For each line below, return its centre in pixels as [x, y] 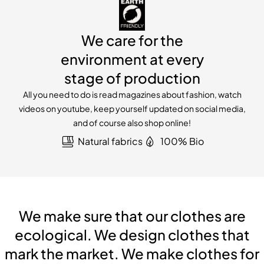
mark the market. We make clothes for [132, 253]
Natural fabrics [110, 141]
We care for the [132, 40]
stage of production [132, 77]
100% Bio [182, 141]
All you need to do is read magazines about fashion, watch [132, 94]
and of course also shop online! [132, 122]
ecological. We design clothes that [132, 234]
